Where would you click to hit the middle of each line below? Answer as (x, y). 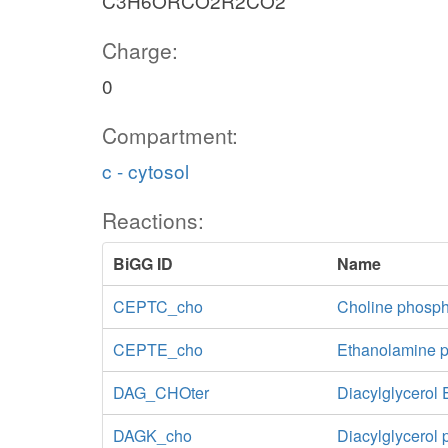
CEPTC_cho (158, 306)
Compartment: (170, 135)
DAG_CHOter (161, 392)
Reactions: (153, 220)
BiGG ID (143, 263)
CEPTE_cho (158, 349)
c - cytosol (145, 170)
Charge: (140, 50)
